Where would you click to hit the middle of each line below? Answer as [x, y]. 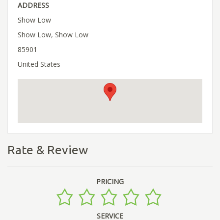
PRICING [110, 182]
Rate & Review [48, 150]
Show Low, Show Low [53, 34]
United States [39, 64]
